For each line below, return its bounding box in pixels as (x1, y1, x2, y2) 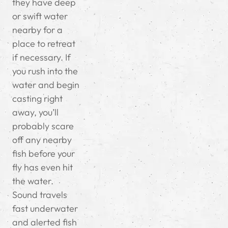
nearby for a (12, 24, 63, 36)
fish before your (12, 148, 75, 160)
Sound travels (12, 189, 67, 201)
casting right (12, 93, 63, 105)
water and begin (12, 79, 79, 91)
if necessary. (12, 51, 63, 64)
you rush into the (12, 65, 78, 77)
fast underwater (12, 203, 78, 215)
